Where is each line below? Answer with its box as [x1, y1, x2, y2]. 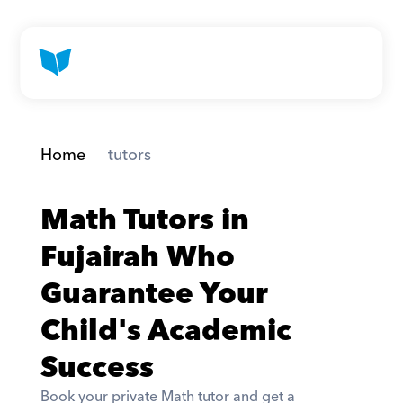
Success [40, 344, 154, 393]
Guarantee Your [40, 270, 268, 319]
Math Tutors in [40, 196, 249, 246]
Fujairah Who [40, 233, 235, 282]
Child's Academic [40, 307, 291, 356]
